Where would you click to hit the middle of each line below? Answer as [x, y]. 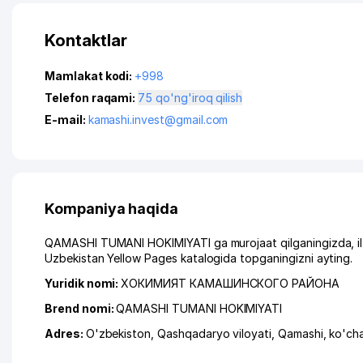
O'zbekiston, [122, 333]
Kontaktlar [86, 41]
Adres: [65, 333]
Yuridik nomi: [83, 283]
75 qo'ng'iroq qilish [199, 98]
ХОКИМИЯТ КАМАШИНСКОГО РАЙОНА [230, 283]
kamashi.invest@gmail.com [158, 120]
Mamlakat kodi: [90, 76]
